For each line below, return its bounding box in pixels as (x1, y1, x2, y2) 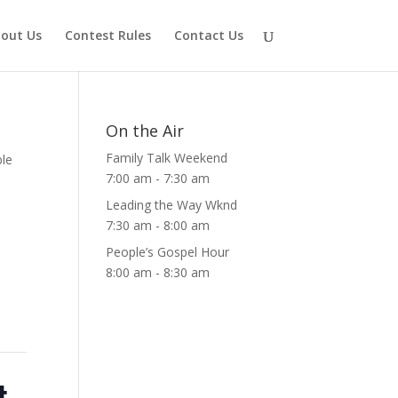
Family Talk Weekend (106, 149, 228, 166)
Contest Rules (64, 27, 151, 44)
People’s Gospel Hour (106, 243, 230, 260)
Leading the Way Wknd (106, 196, 238, 213)
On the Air (106, 120, 185, 141)
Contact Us (173, 27, 243, 44)
